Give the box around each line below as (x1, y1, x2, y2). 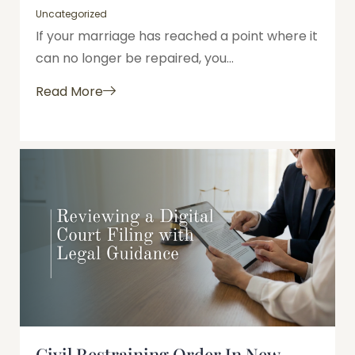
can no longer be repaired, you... (36, 48, 234, 67)
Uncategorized (36, 6, 107, 21)
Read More (36, 82, 103, 101)
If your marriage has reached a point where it (36, 26, 318, 45)
